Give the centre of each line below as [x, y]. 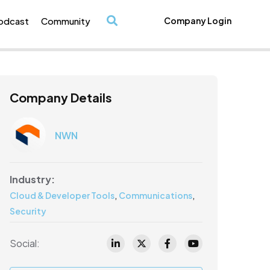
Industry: [32, 179]
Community [66, 20]
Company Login [198, 21]
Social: [25, 243]
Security [28, 211]
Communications [155, 195]
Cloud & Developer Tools [62, 195]
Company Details [61, 97]
